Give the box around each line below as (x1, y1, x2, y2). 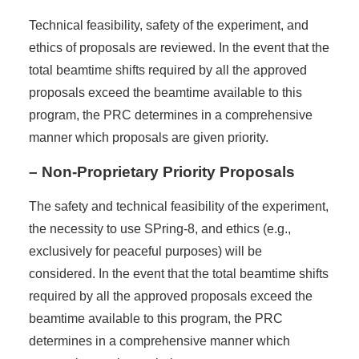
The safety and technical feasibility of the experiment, (28, 199, 329, 213)
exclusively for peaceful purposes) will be (28, 244, 262, 258)
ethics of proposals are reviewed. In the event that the (28, 40, 329, 54)
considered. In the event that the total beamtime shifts (28, 266, 329, 280)
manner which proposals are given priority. (28, 130, 268, 144)
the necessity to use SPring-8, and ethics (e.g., (28, 221, 291, 236)
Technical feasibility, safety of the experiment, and (28, 18, 309, 32)
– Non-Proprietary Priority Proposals (28, 163, 295, 180)
